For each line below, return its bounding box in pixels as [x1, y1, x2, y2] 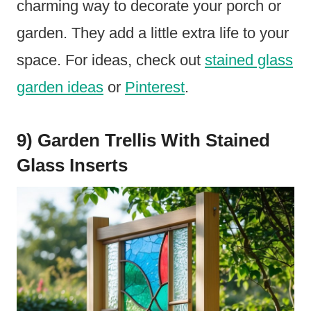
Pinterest [125, 78, 185, 96]
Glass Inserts [17, 155, 128, 176]
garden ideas [17, 78, 103, 96]
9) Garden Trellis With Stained [17, 130, 270, 151]
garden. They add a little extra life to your [17, 24, 289, 42]
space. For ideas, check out [17, 51, 205, 69]
